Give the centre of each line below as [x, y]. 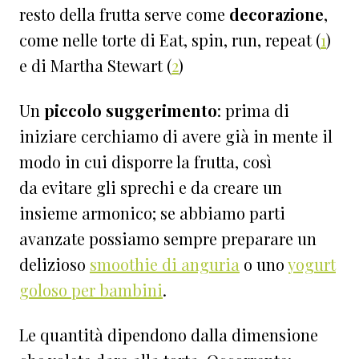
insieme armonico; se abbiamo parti [152, 213]
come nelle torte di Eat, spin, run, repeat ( [170, 40]
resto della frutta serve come [124, 14]
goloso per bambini [91, 290]
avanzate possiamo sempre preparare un [168, 239]
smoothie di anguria [165, 264]
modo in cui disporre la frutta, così [145, 162]
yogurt [312, 264]
